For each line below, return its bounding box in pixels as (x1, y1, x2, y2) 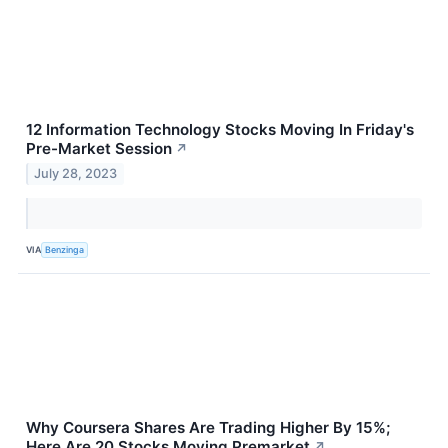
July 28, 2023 (34, 166, 118, 182)
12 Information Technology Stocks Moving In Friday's (26, 119, 414, 139)
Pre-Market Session (26, 138, 172, 158)
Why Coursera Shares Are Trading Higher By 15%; (26, 418, 390, 438)
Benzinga (45, 243, 85, 255)
